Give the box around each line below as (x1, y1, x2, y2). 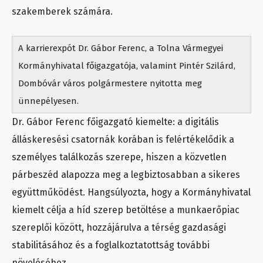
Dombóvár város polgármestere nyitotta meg (18, 78, 202, 89)
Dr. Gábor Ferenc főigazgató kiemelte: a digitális (12, 116, 219, 128)
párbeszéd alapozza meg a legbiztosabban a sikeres (12, 169, 240, 181)
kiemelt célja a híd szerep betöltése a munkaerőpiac (12, 204, 240, 216)
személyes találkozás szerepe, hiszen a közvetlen (12, 151, 227, 163)
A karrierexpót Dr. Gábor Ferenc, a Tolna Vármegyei (18, 43, 223, 54)
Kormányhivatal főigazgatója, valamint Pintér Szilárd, (18, 60, 235, 72)
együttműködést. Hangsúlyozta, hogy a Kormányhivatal (12, 187, 251, 198)
